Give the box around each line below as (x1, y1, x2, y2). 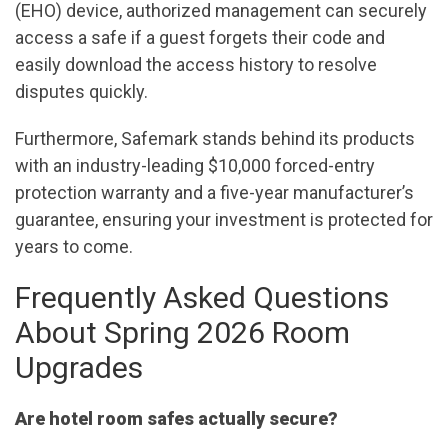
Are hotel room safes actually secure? (15, 408, 338, 430)
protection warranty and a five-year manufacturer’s (15, 182, 414, 204)
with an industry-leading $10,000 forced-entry (15, 155, 375, 177)
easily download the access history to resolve (15, 54, 377, 76)
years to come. (15, 236, 133, 258)
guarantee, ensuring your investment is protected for (15, 209, 433, 231)
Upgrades (15, 350, 143, 386)
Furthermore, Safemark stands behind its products (15, 128, 415, 150)
